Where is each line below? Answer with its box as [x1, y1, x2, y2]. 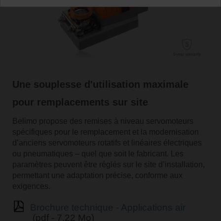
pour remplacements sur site [12, 96, 148, 108]
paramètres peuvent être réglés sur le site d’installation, [12, 160, 205, 169]
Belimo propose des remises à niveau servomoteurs [12, 116, 193, 125]
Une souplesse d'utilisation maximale [12, 78, 188, 90]
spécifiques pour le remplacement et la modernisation [12, 127, 199, 136]
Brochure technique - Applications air [30, 202, 185, 213]
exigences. [12, 182, 50, 190]
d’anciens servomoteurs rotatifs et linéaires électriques [12, 138, 202, 147]
